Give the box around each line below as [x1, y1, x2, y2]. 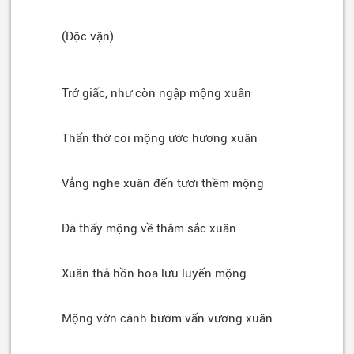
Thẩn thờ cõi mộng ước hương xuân [62, 131, 258, 146]
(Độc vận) [62, 29, 114, 44]
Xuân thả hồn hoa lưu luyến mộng [62, 266, 247, 281]
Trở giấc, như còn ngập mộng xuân [62, 86, 251, 101]
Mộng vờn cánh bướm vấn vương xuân [62, 311, 273, 326]
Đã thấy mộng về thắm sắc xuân [62, 221, 236, 236]
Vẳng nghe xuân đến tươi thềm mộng [62, 176, 264, 191]
